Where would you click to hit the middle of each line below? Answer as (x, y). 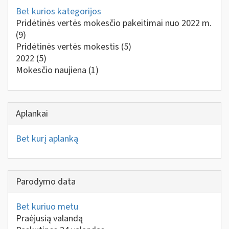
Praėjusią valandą (49, 219)
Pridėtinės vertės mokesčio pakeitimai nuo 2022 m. (114, 23)
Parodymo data (46, 182)
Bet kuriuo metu (47, 207)
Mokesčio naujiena (52, 70)
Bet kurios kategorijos (59, 12)
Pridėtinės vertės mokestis (68, 47)
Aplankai (32, 113)
